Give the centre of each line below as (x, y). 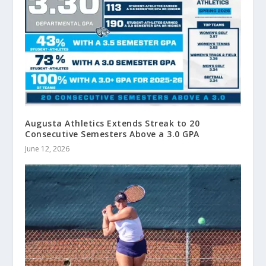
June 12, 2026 (47, 149)
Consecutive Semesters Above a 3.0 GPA (112, 134)
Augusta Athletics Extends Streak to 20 (113, 123)
